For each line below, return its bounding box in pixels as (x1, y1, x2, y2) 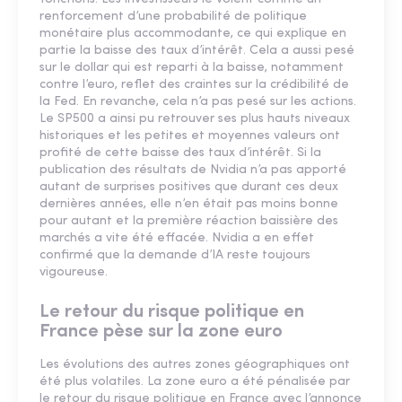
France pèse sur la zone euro (39, 322, 283, 342)
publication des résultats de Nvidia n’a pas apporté (39, 163, 346, 178)
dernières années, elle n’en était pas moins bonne (39, 197, 338, 212)
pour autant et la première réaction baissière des (39, 214, 338, 229)
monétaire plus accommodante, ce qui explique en (39, 27, 346, 41)
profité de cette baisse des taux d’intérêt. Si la (39, 146, 321, 161)
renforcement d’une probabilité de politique (39, 10, 307, 24)
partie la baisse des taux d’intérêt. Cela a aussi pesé (39, 44, 354, 58)
